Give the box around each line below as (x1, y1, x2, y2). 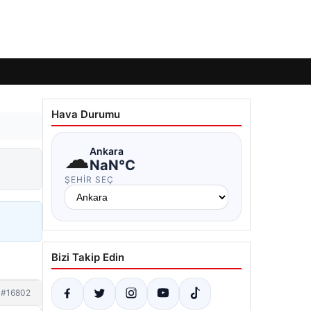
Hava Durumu (51, 108, 120, 121)
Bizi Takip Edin (51, 251, 124, 264)
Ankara (90, 144, 124, 157)
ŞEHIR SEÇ (65, 174, 114, 185)
